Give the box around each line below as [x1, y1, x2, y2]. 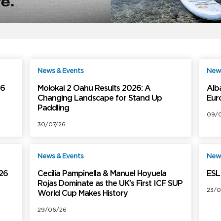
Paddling [37, 105, 70, 112]
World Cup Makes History [37, 190, 128, 198]
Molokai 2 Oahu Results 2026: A [37, 85, 151, 93]
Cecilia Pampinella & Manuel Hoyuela [37, 170, 167, 178]
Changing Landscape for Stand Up [37, 95, 162, 103]
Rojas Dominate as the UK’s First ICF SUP [37, 180, 183, 188]
